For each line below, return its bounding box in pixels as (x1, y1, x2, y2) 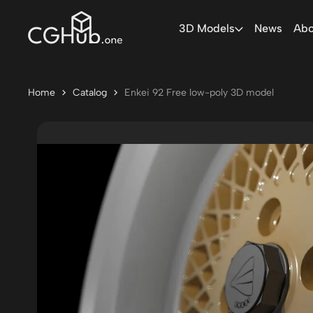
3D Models (178, 22, 235, 35)
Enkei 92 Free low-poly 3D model (124, 87, 274, 99)
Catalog (73, 87, 107, 99)
